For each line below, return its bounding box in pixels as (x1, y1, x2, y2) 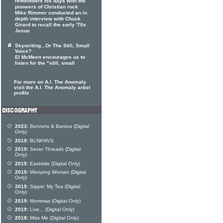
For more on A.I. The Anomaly (14, 79, 86, 85)
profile (14, 90, 29, 96)
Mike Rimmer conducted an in (15, 10, 87, 16)
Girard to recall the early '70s (15, 22, 86, 28)
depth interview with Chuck (15, 16, 81, 22)
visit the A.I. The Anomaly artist (14, 85, 90, 90)
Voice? (15, 48, 31, 54)
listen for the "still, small (15, 60, 75, 66)
